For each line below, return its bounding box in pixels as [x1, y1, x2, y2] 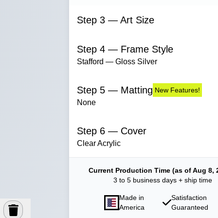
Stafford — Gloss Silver [77, 57, 157, 66]
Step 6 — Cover [77, 126, 146, 136]
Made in [119, 194, 144, 201]
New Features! [155, 86, 200, 94]
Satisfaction [171, 194, 207, 201]
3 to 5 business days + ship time [113, 176, 212, 184]
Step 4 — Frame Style [77, 44, 173, 54]
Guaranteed [171, 203, 208, 211]
